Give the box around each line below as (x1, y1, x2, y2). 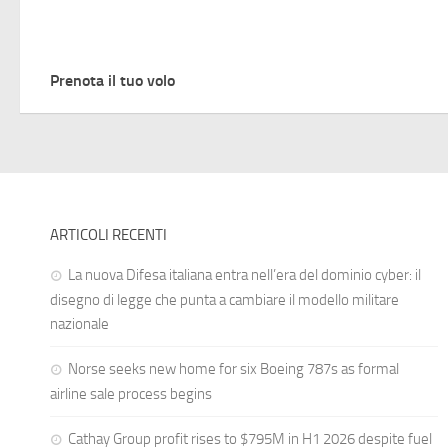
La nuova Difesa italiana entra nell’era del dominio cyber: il (68, 265, 421, 284)
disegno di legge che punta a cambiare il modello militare (50, 290, 399, 309)
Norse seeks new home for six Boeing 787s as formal (68, 359, 399, 378)
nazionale (50, 314, 109, 333)
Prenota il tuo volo (50, 70, 175, 90)
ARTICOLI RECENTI (50, 225, 167, 244)
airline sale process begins (50, 384, 212, 403)
